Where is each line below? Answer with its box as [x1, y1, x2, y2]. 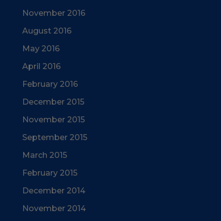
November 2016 [22, 8, 85, 18]
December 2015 [22, 97, 84, 107]
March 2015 [22, 150, 67, 160]
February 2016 [22, 79, 78, 89]
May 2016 [22, 43, 60, 53]
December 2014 [22, 185, 85, 195]
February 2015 [22, 168, 77, 178]
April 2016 [22, 61, 61, 71]
